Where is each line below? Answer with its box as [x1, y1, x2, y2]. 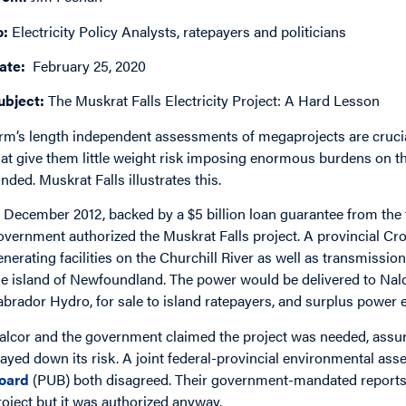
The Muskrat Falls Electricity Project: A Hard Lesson [44, 90, 381, 111]
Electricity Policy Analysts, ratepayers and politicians [8, 20, 347, 42]
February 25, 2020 [25, 55, 147, 76]
